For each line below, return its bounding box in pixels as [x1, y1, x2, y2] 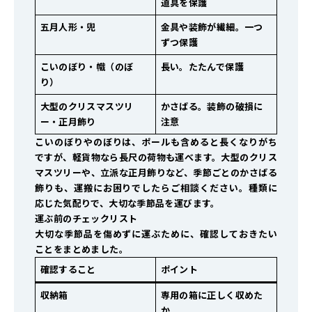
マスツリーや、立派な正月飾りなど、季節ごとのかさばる [35, 166, 277, 180]
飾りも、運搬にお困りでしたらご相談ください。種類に [35, 181, 277, 195]
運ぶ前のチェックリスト [35, 212, 138, 226]
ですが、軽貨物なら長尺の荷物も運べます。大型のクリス [35, 150, 277, 164]
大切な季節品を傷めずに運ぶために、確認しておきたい [35, 227, 277, 241]
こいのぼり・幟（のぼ [40, 60, 134, 74]
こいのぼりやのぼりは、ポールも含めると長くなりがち [35, 135, 277, 149]
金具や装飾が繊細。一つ [160, 20, 263, 34]
